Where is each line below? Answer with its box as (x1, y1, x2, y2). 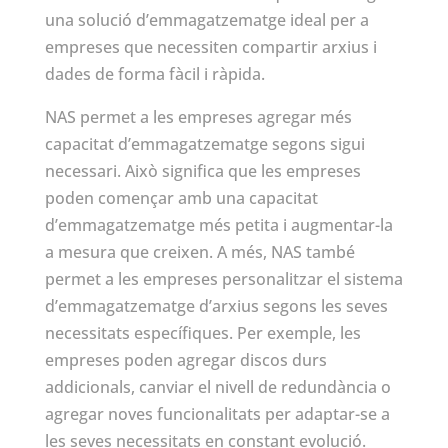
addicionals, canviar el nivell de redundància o (44, 376, 391, 399)
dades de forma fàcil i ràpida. (44, 63, 265, 86)
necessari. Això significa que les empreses (44, 160, 361, 183)
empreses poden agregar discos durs (44, 349, 327, 372)
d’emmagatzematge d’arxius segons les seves (44, 295, 388, 318)
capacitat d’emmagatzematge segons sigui (44, 133, 365, 156)
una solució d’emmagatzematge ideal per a (44, 9, 369, 32)
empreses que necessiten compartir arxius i (44, 36, 377, 59)
